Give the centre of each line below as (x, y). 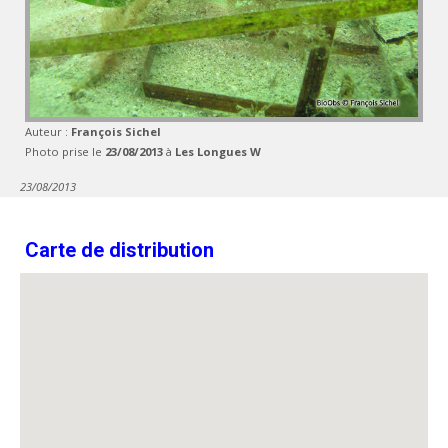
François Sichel (116, 131)
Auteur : (48, 131)
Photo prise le (65, 151)
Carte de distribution (119, 250)
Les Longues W (218, 151)
